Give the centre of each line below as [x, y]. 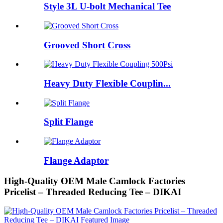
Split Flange [68, 122]
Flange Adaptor [76, 160]
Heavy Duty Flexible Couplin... [107, 83]
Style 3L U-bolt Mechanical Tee [107, 6]
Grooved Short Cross [87, 45]
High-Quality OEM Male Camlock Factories [95, 181]
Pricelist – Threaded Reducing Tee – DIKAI [93, 192]
